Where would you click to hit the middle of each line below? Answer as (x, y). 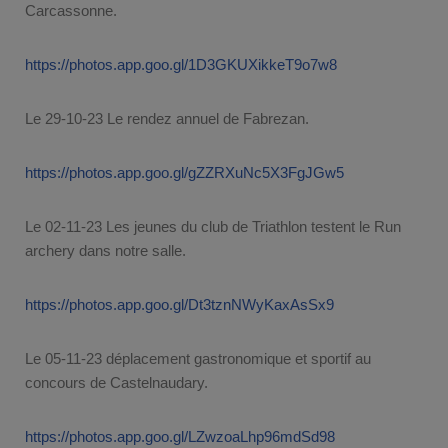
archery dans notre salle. (105, 250)
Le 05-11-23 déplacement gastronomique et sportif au (198, 358)
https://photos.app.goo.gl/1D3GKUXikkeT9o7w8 (181, 64)
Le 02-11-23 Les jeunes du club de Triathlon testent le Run (213, 226)
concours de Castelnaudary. (116, 382)
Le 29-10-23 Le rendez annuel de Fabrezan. (167, 118)
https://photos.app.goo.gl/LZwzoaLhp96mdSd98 (180, 436)
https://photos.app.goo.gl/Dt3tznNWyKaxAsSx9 (179, 304)
